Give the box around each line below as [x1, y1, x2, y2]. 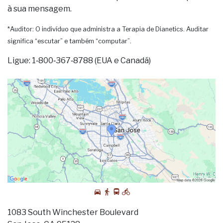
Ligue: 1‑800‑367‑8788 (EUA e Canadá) [7, 56, 151, 65]
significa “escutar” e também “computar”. [7, 37, 131, 45]
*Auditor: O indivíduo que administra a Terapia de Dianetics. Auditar [7, 25, 209, 33]
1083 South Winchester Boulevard [7, 208, 138, 217]
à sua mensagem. [7, 4, 72, 13]
